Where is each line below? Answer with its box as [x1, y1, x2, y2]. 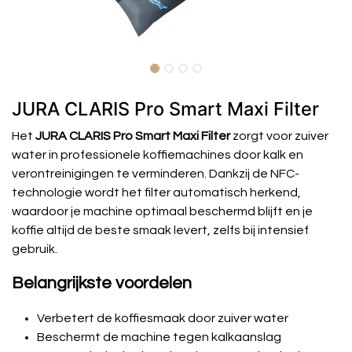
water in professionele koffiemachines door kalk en [12, 148, 303, 161]
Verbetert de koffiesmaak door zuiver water [37, 311, 288, 324]
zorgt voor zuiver [230, 129, 328, 142]
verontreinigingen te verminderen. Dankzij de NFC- [12, 167, 299, 180]
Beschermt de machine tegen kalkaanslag [37, 330, 281, 343]
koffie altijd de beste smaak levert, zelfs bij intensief [12, 223, 309, 236]
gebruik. [12, 242, 57, 255]
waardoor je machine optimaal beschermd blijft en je [12, 204, 313, 218]
